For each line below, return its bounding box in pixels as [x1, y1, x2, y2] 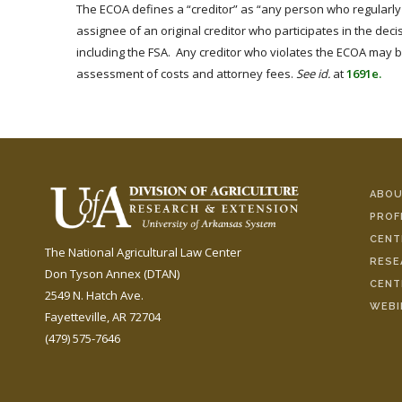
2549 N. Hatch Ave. [45, 287, 144, 304]
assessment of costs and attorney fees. [76, 66, 296, 82]
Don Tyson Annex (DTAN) [45, 266, 179, 283]
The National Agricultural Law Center [45, 244, 241, 261]
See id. [296, 66, 330, 82]
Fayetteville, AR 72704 [45, 309, 161, 326]
